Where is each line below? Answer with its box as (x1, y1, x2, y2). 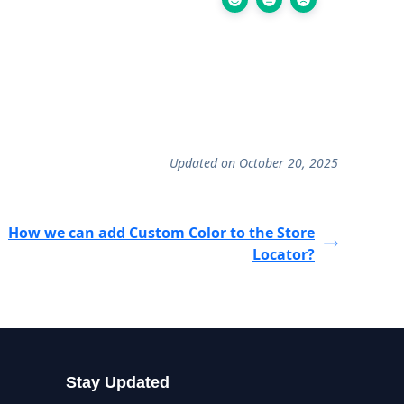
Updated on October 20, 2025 (170, 154, 338, 171)
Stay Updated (66, 373, 170, 391)
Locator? (252, 244, 315, 264)
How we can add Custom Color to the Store (8, 223, 315, 243)
